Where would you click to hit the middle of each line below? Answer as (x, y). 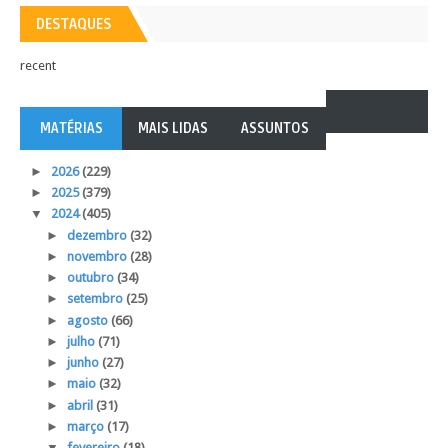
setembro (96, 299)
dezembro (98, 235)
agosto (88, 320)
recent (38, 65)
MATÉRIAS (71, 128)
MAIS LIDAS (173, 128)
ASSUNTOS (275, 128)
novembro (98, 256)
